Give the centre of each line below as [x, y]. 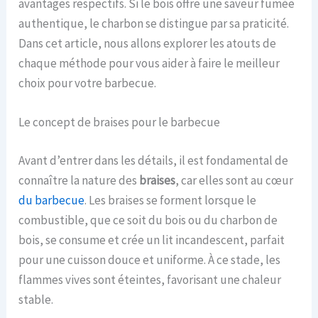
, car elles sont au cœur [235, 180]
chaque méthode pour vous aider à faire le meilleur [149, 64]
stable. [36, 299]
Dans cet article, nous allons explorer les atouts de [148, 44]
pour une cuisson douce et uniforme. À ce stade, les [150, 259]
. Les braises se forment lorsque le [171, 200]
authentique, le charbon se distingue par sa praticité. [154, 24]
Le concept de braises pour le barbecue [120, 122]
